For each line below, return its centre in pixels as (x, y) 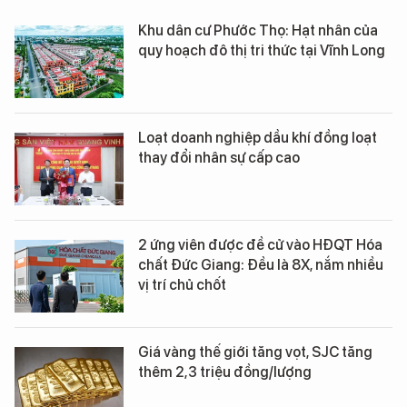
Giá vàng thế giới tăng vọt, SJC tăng (255, 352)
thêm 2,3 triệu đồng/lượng (225, 372)
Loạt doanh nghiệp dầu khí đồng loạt (258, 137)
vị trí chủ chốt (182, 284)
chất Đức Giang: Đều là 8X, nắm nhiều (261, 264)
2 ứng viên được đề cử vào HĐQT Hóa (260, 244)
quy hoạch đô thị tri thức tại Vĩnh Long (262, 50)
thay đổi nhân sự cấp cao (219, 157)
